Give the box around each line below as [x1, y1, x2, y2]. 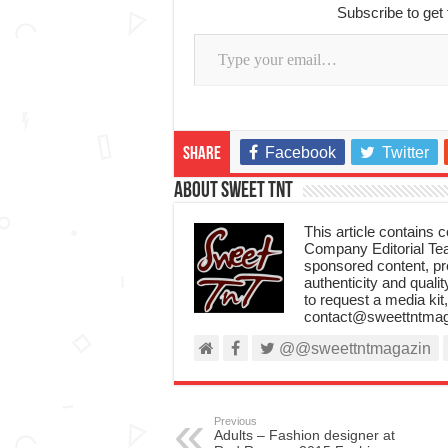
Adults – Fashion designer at [213, 426, 395, 443]
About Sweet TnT [173, 179, 293, 203]
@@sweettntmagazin [274, 339, 431, 357]
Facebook [264, 143, 336, 161]
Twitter [381, 143, 429, 161]
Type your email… [192, 23, 248, 41]
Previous [213, 414, 257, 427]
